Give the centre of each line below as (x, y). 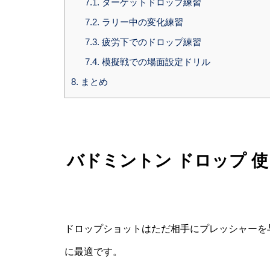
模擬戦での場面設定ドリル (155, 62)
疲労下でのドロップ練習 (150, 42)
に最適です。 (93, 252)
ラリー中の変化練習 (141, 22)
